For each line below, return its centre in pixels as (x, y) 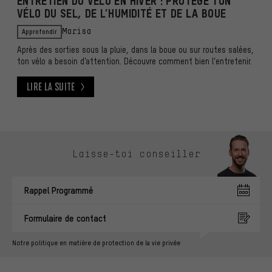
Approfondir (39, 31)
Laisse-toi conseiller (136, 154)
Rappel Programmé (59, 190)
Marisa (76, 31)
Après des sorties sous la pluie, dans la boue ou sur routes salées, (135, 49)
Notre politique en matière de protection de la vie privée (96, 243)
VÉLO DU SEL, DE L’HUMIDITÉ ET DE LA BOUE (122, 13)
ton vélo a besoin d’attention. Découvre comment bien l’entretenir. (134, 61)
